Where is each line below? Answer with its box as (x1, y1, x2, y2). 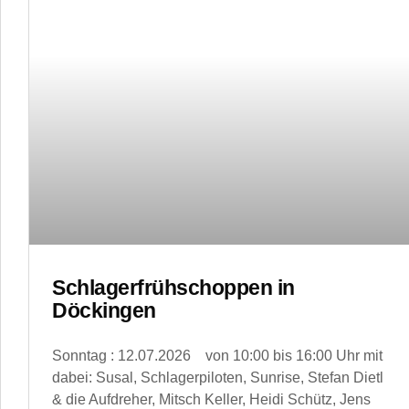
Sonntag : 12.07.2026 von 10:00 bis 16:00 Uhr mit (52, 347, 383, 363)
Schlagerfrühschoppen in (52, 275, 295, 299)
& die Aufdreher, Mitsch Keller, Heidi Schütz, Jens (52, 391, 371, 407)
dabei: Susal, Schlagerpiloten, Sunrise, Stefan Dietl (52, 369, 383, 385)
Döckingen (52, 298, 156, 322)
